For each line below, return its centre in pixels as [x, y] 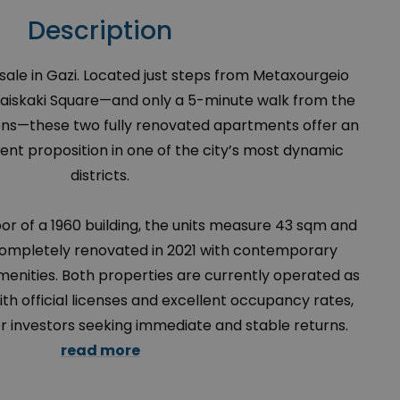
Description [100, 31]
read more [100, 350]
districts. [100, 175]
